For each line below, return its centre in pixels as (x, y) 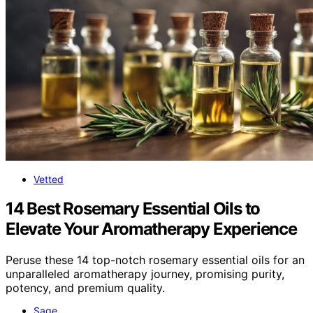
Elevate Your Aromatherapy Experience (151, 229)
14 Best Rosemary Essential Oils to (133, 209)
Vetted (49, 179)
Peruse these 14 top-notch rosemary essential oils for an (155, 260)
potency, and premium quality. (85, 288)
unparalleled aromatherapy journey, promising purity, (145, 274)
